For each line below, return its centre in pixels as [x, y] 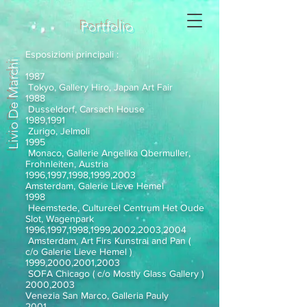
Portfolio [107, 27]
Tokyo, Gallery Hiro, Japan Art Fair [99, 87]
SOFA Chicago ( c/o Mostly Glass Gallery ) [114, 273]
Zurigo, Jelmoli [58, 131]
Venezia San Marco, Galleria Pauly [97, 295]
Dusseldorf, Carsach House [85, 109]
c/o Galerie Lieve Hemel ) [78, 251]
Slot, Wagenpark [60, 219]
